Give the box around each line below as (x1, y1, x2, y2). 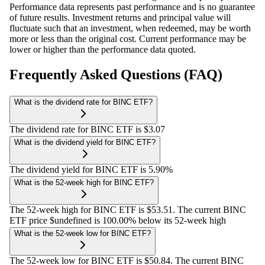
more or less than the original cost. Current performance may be (9, 34, 246, 44)
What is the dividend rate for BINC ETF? (14, 97, 153, 106)
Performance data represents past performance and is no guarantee (9, 2, 255, 12)
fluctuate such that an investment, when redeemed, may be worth (9, 23, 251, 34)
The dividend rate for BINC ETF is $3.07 (9, 124, 165, 134)
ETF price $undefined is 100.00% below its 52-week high (9, 215, 226, 225)
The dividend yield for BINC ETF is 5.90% (9, 164, 173, 174)
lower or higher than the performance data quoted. (9, 44, 196, 55)
